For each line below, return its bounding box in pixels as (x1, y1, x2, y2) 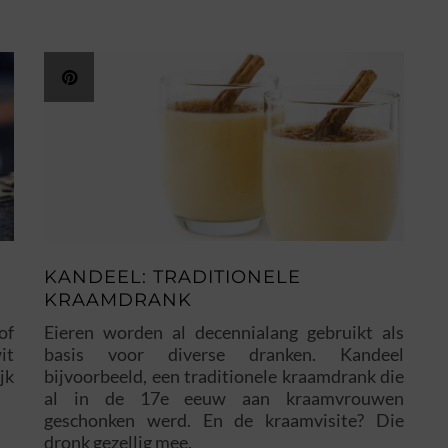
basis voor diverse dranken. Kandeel (44, 343, 404, 366)
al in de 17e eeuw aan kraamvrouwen (44, 387, 404, 410)
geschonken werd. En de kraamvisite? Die (44, 409, 404, 432)
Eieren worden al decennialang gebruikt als (44, 321, 404, 344)
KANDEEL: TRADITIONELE (44, 266, 301, 289)
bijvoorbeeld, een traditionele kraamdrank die (44, 365, 404, 388)
